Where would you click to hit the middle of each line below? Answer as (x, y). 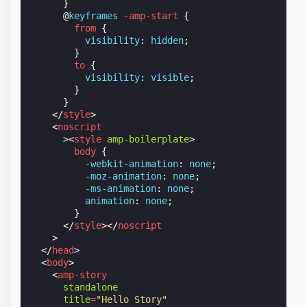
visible (170, 77)
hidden (168, 40)
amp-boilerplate (148, 139)
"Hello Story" (132, 299)
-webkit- (107, 163)
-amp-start (151, 15)
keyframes (94, 15)
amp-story (83, 274)
